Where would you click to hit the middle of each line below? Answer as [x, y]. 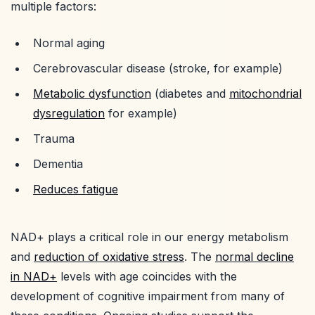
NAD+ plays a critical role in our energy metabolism [149, 237]
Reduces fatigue [76, 189]
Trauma [54, 138]
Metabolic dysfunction [92, 93]
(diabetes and [190, 93]
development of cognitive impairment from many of [148, 296]
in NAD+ [34, 276]
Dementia [58, 163]
